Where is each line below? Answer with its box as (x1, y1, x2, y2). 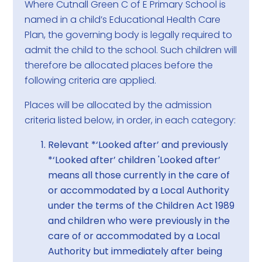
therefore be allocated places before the (25, 58, 213, 73)
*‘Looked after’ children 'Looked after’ (48, 153, 221, 167)
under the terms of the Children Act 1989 (48, 199, 235, 213)
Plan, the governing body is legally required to (25, 28, 233, 42)
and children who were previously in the (48, 214, 230, 228)
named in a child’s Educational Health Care (25, 13, 221, 27)
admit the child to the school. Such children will (25, 43, 237, 57)
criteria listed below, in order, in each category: (25, 113, 236, 127)
